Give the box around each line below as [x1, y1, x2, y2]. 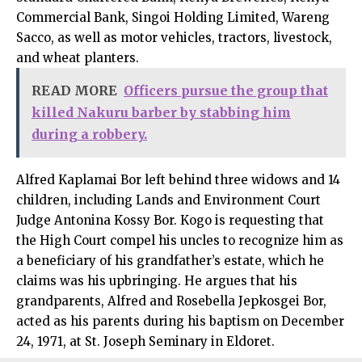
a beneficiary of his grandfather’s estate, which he [16, 252, 324, 268]
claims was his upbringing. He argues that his [16, 272, 297, 288]
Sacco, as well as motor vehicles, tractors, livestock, [16, 29, 332, 45]
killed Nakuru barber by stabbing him [32, 103, 291, 120]
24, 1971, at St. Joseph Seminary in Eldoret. [16, 333, 275, 349]
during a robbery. [32, 125, 147, 142]
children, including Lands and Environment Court [16, 192, 321, 208]
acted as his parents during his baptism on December [16, 313, 344, 329]
